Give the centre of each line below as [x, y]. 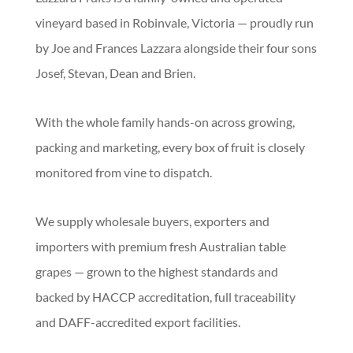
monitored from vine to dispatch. [123, 172]
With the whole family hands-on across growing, [165, 121]
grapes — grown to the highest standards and [156, 271]
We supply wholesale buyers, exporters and [152, 221]
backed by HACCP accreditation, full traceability [165, 296]
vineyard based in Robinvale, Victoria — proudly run [174, 22]
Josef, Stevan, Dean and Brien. [115, 72]
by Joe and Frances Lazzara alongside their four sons [176, 47]
